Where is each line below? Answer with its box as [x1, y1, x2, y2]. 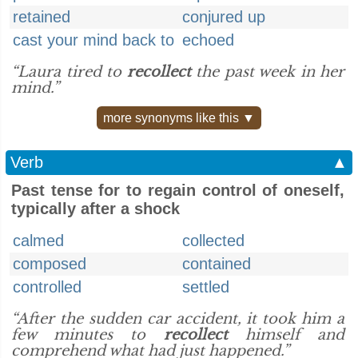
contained [182, 255, 251, 272]
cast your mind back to [13, 31, 174, 49]
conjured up [182, 8, 265, 26]
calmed [13, 232, 64, 249]
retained [13, 8, 70, 26]
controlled [13, 278, 82, 296]
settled [182, 278, 229, 296]
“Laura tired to [11, 63, 127, 81]
